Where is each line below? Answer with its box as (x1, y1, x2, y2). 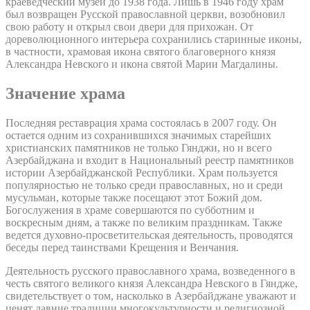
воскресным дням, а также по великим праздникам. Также (6, 216, 282, 228)
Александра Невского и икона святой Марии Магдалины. (6, 57, 278, 70)
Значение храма (6, 84, 125, 102)
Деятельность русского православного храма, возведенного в (6, 264, 295, 277)
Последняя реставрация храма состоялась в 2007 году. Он (6, 116, 277, 129)
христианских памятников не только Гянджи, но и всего (6, 141, 272, 154)
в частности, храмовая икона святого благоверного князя (6, 45, 275, 57)
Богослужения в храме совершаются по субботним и (6, 203, 255, 216)
